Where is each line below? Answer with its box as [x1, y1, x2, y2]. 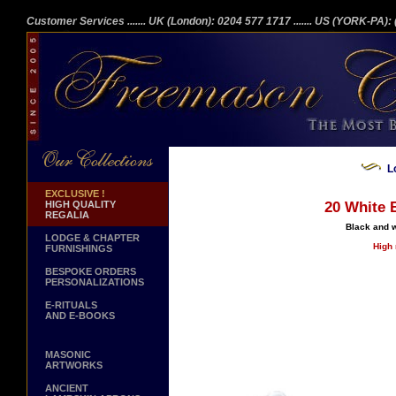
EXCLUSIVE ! [45, 188, 105, 199]
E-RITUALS [45, 300, 97, 310]
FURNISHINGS [45, 243, 112, 254]
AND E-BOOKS [45, 310, 115, 321]
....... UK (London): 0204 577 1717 [127, 15, 293, 27]
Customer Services [27, 15, 127, 27]
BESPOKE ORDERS [45, 266, 136, 277]
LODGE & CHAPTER [45, 232, 140, 243]
